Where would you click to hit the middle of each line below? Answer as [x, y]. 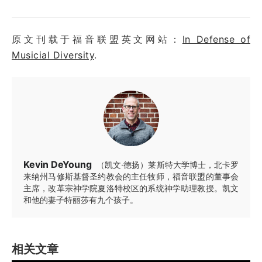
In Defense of [216, 39]
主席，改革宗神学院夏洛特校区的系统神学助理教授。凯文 [131, 188]
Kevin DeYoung [58, 164]
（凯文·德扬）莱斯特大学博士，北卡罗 [168, 164]
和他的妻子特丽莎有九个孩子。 [81, 199]
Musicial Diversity [53, 55]
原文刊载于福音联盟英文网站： [97, 39]
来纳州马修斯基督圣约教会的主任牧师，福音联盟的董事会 [131, 176]
